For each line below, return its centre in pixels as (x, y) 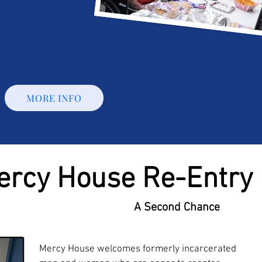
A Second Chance (177, 208)
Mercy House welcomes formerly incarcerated (137, 249)
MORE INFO (54, 98)
